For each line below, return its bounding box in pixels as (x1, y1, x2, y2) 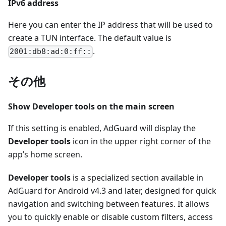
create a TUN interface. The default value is (8, 32, 172, 44)
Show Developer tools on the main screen (8, 100, 175, 112)
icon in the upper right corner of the (71, 135, 211, 147)
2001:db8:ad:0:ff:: (10, 47, 92, 56)
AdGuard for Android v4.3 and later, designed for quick (8, 185, 216, 196)
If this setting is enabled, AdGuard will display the (8, 122, 196, 134)
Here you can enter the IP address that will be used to (8, 19, 213, 31)
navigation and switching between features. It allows (8, 198, 209, 209)
